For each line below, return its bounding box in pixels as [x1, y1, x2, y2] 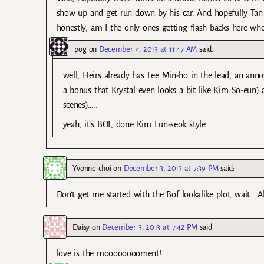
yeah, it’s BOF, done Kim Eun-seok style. [62, 119, 207, 129]
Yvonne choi [72, 164, 111, 173]
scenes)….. [62, 100, 98, 110]
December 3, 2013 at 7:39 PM [123, 164, 219, 173]
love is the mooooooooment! [56, 249, 161, 259]
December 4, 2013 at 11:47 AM [99, 44, 197, 54]
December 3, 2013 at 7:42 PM [102, 223, 197, 232]
